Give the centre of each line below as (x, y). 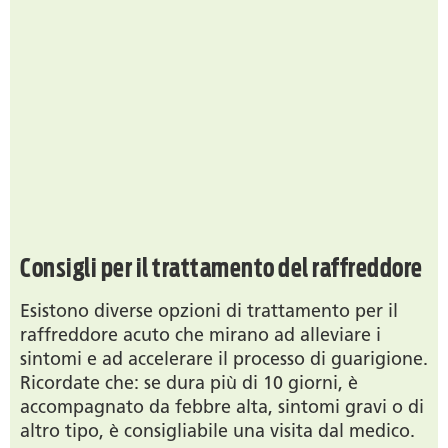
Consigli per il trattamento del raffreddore (221, 268)
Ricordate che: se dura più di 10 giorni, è (189, 383)
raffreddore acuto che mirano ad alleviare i (200, 335)
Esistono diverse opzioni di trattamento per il (209, 311)
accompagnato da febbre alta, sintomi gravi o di (222, 407)
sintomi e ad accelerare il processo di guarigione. (224, 359)
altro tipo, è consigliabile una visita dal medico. (217, 431)
